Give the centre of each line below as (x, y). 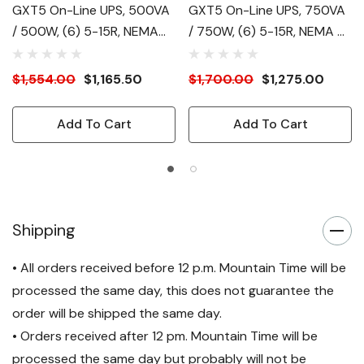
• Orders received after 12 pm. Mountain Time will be (165, 336)
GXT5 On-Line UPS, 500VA (91, 10)
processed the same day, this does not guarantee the (173, 290)
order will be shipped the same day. (117, 313)
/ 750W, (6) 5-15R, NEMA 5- (270, 31)
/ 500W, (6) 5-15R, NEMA (85, 31)
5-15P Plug (43, 52)
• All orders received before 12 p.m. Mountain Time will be (179, 268)
